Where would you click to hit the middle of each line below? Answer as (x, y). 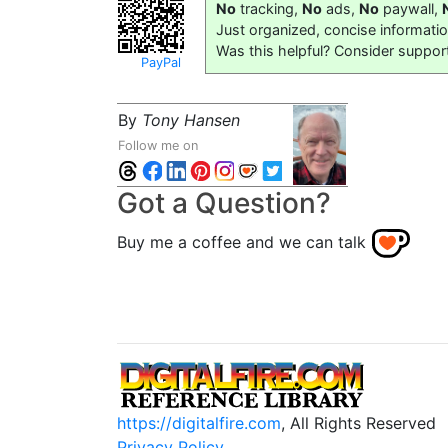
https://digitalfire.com (199, 422)
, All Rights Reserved (358, 422)
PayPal (161, 62)
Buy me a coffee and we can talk (241, 242)
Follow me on (158, 145)
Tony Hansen (191, 120)
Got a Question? (224, 203)
